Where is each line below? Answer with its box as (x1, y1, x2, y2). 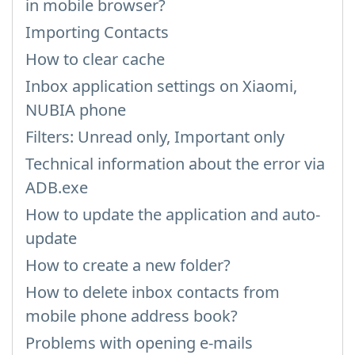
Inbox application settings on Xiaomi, (25, 75, 297, 97)
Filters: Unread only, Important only (25, 126, 284, 147)
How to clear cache (25, 48, 165, 70)
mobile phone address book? (25, 305, 238, 326)
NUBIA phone (25, 99, 126, 120)
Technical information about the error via (25, 153, 325, 174)
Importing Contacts (25, 21, 169, 43)
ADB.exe (25, 177, 88, 198)
